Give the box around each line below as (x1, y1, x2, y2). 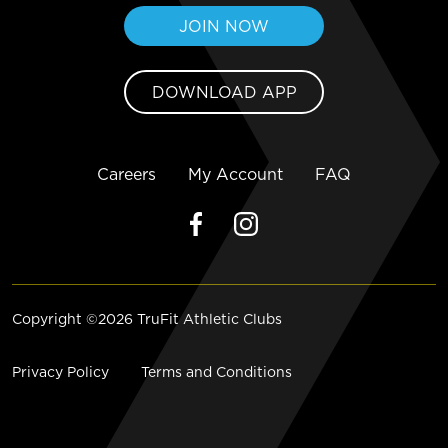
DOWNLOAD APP (151, 81, 297, 104)
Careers (97, 163, 156, 186)
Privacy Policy (12, 362, 109, 383)
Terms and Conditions (141, 362, 292, 383)
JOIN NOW (179, 15, 269, 38)
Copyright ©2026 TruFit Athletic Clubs (12, 309, 282, 330)
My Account (188, 163, 283, 186)
